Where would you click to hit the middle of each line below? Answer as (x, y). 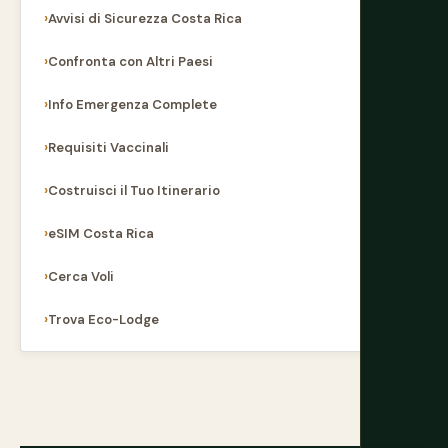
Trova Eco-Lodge (103, 319)
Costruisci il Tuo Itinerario (134, 190)
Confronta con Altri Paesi (130, 61)
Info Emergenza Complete (132, 104)
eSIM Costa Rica (101, 233)
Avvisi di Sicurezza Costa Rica (145, 18)
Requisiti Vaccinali (108, 147)
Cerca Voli (81, 276)
